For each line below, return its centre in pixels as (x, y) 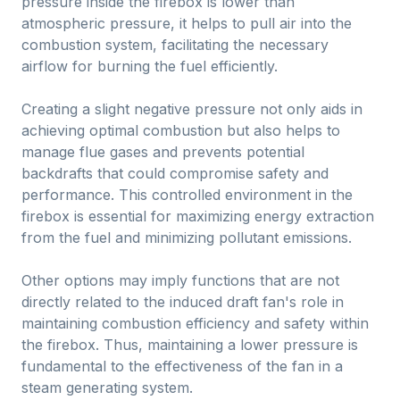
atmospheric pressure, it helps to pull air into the (187, 23)
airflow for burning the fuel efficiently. (150, 66)
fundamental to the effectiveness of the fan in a (182, 366)
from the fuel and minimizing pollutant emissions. (187, 237)
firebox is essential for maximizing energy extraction (198, 216)
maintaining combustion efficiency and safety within (195, 323)
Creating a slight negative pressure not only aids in (192, 109)
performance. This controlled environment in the (187, 195)
